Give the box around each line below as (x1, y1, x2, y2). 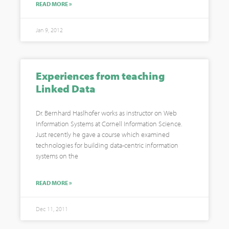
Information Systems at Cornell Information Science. (36, 119, 182, 128)
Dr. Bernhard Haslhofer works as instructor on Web (36, 108, 177, 118)
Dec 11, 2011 (36, 205, 68, 213)
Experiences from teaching (36, 69, 165, 82)
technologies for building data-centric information (36, 141, 178, 150)
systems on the (36, 151, 78, 161)
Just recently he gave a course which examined (36, 130, 170, 139)
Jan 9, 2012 (36, 26, 63, 34)
